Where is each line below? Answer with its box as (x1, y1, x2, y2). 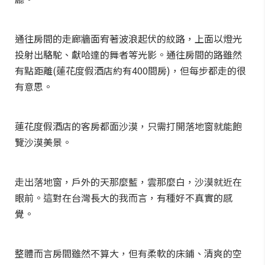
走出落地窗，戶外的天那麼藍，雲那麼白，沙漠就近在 (15, 174, 242, 189)
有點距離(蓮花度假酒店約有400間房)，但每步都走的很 (15, 63, 246, 77)
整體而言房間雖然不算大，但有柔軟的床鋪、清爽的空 (15, 246, 242, 260)
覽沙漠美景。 (15, 135, 72, 149)
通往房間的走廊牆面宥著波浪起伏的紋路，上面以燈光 (15, 31, 242, 46)
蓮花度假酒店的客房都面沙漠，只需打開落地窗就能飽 (15, 119, 242, 133)
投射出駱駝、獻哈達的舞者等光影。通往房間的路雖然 (15, 47, 242, 62)
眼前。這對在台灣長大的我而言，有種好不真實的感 (15, 190, 232, 205)
